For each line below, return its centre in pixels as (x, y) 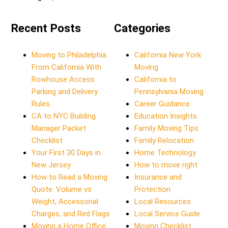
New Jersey (51, 165)
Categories (142, 28)
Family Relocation (164, 140)
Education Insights (166, 116)
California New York (168, 55)
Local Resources (163, 201)
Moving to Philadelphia (69, 55)
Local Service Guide (167, 213)
